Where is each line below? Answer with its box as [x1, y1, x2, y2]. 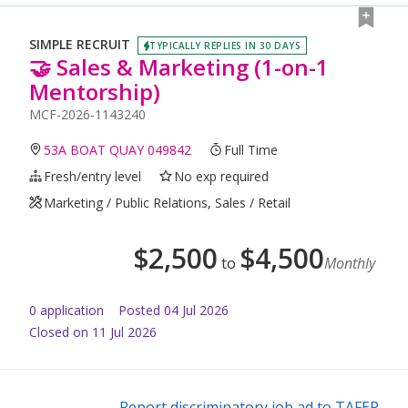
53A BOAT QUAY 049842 [44, 140, 192, 158]
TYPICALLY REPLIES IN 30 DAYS [149, 38, 301, 52]
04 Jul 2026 [164, 301, 229, 319]
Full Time [224, 140, 279, 158]
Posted [118, 301, 160, 319]
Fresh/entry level [44, 167, 142, 185]
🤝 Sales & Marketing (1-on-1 [29, 51, 329, 82]
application [36, 301, 104, 319]
